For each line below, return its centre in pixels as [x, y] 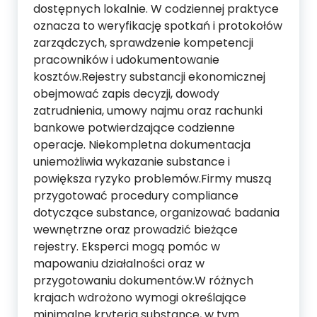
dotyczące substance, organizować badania [156, 213]
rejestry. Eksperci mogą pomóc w [127, 247]
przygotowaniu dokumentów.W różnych [143, 281]
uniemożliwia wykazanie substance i [132, 162]
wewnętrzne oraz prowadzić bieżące [136, 230]
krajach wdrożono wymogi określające [140, 298]
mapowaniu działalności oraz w [119, 264]
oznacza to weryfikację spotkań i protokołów [158, 26]
